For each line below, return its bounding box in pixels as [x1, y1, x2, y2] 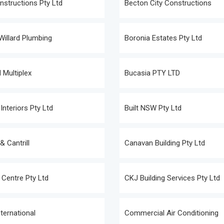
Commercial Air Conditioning [124, 208, 218, 217]
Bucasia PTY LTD [124, 68, 180, 77]
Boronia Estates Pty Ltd [124, 33, 202, 42]
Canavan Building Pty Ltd [124, 138, 205, 147]
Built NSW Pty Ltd [124, 103, 181, 112]
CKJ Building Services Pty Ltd [124, 173, 220, 182]
